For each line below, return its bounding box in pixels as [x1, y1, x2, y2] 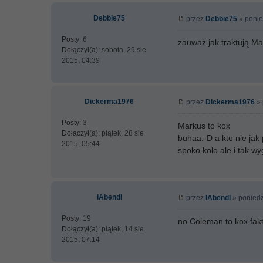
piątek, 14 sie [100, 225, 144, 233]
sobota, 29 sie [100, 46, 146, 54]
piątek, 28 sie [100, 129, 144, 137]
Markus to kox [178, 121, 230, 130]
